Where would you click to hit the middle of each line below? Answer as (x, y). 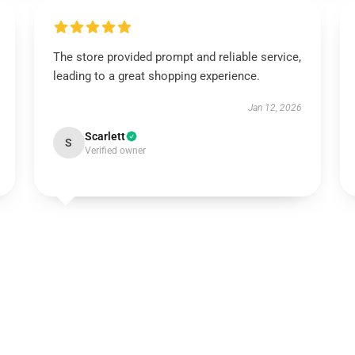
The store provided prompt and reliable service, (177, 57)
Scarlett (105, 136)
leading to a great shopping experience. (156, 76)
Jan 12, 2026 (275, 108)
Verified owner (115, 151)
